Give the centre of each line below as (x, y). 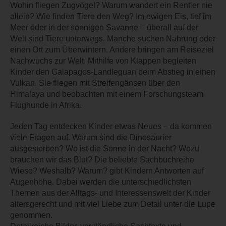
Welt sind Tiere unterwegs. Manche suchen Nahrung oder (113, 39)
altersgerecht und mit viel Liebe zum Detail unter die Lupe (113, 204)
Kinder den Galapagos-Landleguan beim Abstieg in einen (113, 72)
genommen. (31, 215)
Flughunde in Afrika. (46, 105)
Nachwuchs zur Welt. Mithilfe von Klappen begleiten (103, 61)
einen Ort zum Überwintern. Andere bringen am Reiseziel (112, 50)
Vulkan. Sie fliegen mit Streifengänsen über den (95, 83)
